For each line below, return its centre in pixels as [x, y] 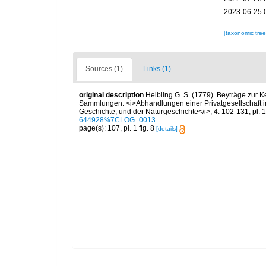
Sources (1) [104, 69]
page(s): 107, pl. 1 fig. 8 [118, 129]
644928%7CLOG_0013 [117, 120]
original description [111, 95]
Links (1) [157, 69]
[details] [167, 129]
